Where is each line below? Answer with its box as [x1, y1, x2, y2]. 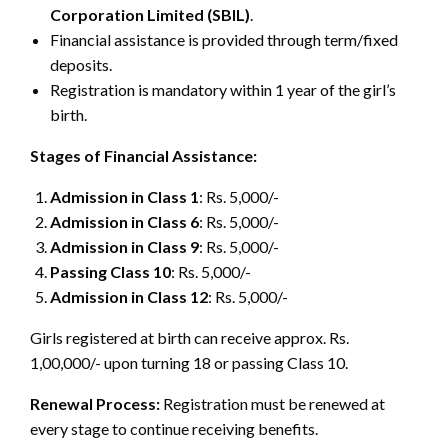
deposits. [50, 54, 112, 74]
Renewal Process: [30, 393, 160, 413]
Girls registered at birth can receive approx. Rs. [30, 327, 349, 347]
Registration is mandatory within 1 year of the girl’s [50, 79, 396, 99]
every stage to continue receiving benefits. [30, 418, 318, 438]
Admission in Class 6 [50, 211, 199, 231]
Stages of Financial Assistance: [30, 145, 257, 165]
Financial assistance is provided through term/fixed [50, 29, 398, 49]
